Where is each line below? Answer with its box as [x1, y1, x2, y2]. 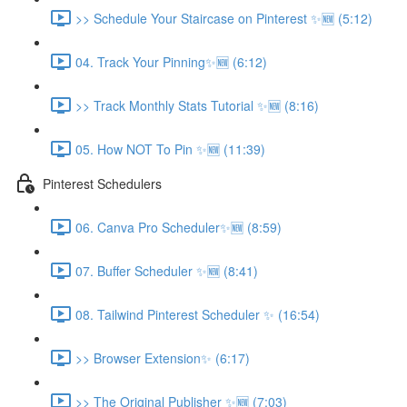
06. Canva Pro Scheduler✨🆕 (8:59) [75, 217, 282, 236]
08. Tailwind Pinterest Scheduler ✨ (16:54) [75, 304, 320, 323]
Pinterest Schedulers [43, 174, 162, 193]
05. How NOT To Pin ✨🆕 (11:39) [75, 139, 265, 158]
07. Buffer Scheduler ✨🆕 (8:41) [75, 261, 258, 280]
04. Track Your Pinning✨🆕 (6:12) [75, 52, 267, 71]
